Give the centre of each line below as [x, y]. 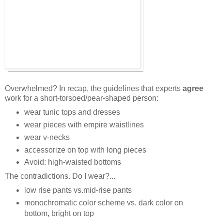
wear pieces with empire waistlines [84, 124]
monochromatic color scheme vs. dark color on [103, 203]
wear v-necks [47, 137]
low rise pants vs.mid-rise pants [78, 190]
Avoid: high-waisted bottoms [72, 162]
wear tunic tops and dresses [72, 112]
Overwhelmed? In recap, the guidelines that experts [94, 88]
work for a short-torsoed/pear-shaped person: [82, 98]
